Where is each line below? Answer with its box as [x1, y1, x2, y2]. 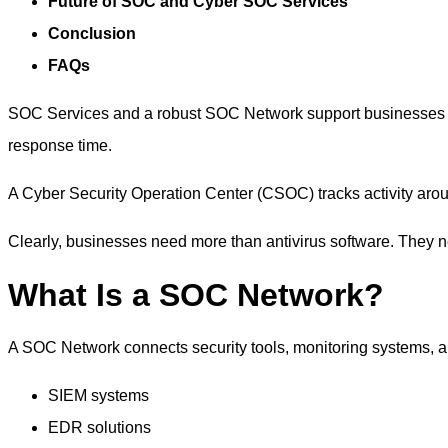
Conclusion [48, 25, 136, 43]
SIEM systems [48, 387, 149, 405]
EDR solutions [48, 419, 151, 437]
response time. [8, 137, 112, 155]
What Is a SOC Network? [8, 277, 384, 314]
